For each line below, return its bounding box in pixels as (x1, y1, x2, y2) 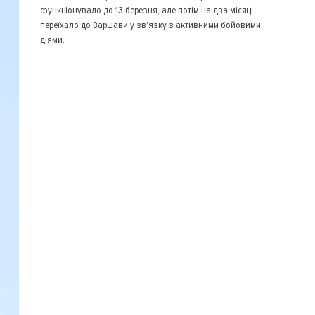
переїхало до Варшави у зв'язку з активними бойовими (39, 19, 261, 31)
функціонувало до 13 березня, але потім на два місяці (39, 4, 253, 16)
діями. (39, 34, 65, 46)
